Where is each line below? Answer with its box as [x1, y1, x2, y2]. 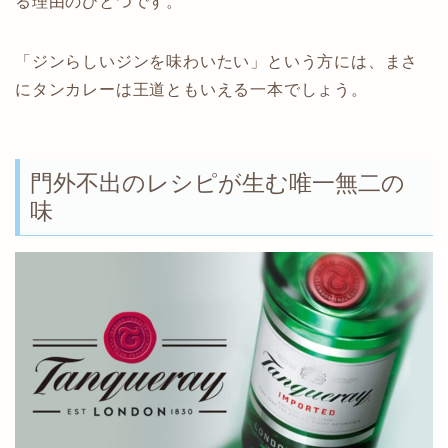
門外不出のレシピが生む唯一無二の [30, 169, 405, 196]
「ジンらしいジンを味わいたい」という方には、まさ [15, 53, 419, 71]
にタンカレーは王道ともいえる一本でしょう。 [15, 81, 368, 99]
